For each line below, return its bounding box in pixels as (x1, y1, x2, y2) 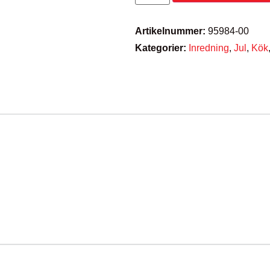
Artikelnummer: (135, 26, 208, 37)
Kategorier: (135, 43, 186, 54)
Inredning (189, 43, 229, 54)
